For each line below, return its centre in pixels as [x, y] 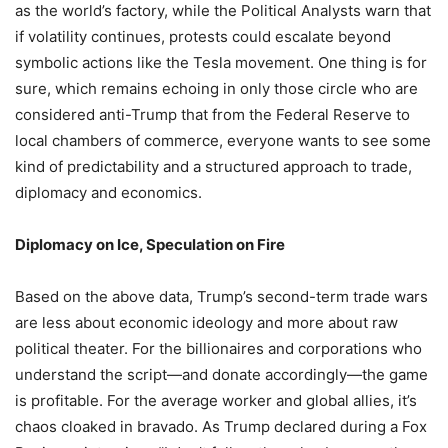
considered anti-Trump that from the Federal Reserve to [212, 115]
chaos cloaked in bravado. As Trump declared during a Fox [221, 427]
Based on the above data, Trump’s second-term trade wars [221, 297]
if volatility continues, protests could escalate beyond [203, 37]
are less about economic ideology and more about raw [206, 323]
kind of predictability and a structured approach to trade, [213, 167]
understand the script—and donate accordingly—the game [221, 375]
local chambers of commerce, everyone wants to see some [223, 141]
